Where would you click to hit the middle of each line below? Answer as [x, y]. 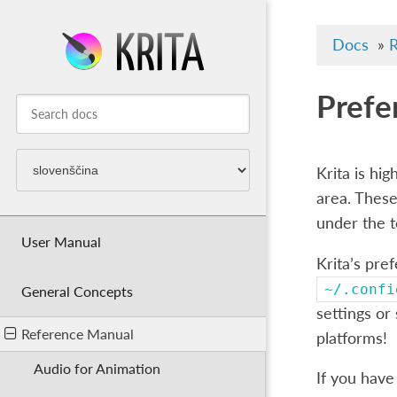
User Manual [61, 241]
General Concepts [77, 292]
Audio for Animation [97, 369]
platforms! [351, 338]
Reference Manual [77, 334]
